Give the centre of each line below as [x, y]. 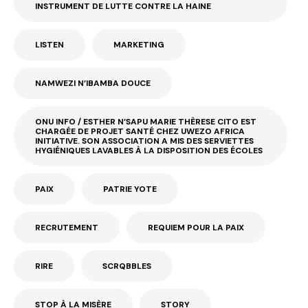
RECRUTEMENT [67, 228]
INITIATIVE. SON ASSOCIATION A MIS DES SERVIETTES [144, 141]
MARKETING [139, 45]
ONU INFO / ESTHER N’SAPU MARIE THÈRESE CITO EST [146, 122]
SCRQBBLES [127, 266]
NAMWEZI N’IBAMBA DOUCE [93, 84]
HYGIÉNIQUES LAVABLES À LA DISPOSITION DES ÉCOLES [149, 151]
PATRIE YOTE [130, 189]
